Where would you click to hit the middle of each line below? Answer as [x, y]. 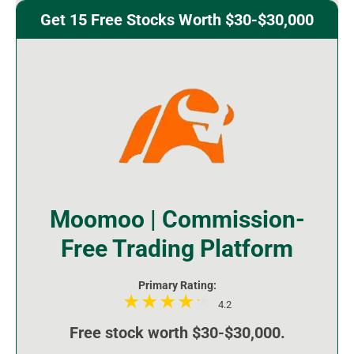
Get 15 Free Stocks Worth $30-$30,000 [177, 20]
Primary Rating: [177, 286]
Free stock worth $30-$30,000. [177, 333]
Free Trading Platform [177, 249]
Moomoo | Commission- [177, 220]
